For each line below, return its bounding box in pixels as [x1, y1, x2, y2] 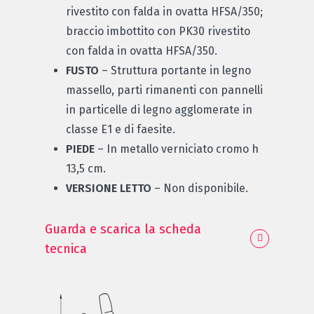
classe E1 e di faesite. [66, 122, 175, 136]
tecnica [45, 240, 87, 257]
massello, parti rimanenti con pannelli [66, 83, 263, 97]
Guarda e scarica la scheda [45, 221, 201, 237]
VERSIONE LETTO [66, 181, 151, 195]
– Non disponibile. [151, 181, 248, 195]
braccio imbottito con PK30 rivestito [66, 24, 250, 38]
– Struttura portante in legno [99, 63, 251, 77]
